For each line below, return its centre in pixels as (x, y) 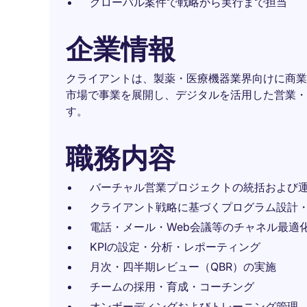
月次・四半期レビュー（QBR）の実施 (183, 267)
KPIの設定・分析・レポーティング (175, 247)
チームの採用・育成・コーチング (172, 286)
